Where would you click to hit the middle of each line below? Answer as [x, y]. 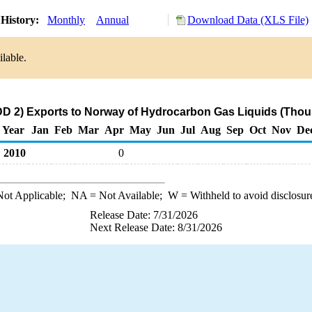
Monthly [66, 20]
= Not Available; [127, 195]
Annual [112, 20]
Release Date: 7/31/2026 [144, 215]
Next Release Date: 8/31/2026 [156, 227]
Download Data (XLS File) [248, 20]
